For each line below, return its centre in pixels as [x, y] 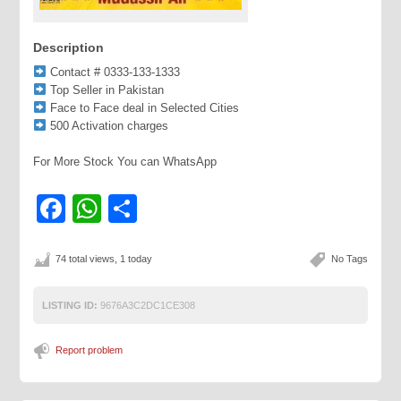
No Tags [349, 259]
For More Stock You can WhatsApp [125, 162]
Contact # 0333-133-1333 [114, 72]
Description [69, 47]
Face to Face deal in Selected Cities [143, 108]
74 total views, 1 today [104, 259]
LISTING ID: [70, 305]
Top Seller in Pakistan [106, 90]
